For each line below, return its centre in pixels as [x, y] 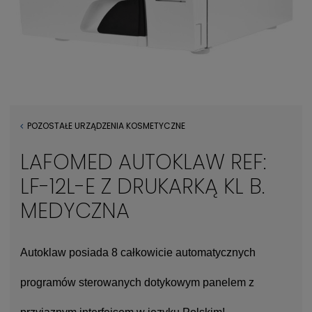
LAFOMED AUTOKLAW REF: [143, 162]
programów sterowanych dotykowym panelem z [137, 282]
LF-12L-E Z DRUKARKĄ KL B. [142, 187]
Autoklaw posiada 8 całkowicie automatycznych [138, 252]
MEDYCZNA [75, 211]
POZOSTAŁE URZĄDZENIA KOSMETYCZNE [106, 126]
